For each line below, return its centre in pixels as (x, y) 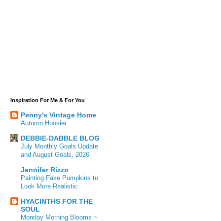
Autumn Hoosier (44, 123)
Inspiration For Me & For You (48, 100)
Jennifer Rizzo (45, 170)
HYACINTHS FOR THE (57, 202)
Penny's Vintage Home (58, 115)
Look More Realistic (49, 186)
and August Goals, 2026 (55, 155)
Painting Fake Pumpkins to (59, 178)
